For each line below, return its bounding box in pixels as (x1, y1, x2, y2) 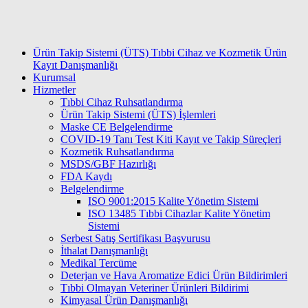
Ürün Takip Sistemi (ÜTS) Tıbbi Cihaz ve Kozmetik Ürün (33, 47, 287, 59)
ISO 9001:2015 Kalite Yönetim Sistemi (88, 195, 258, 208)
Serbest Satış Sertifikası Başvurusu (60, 232, 210, 245)
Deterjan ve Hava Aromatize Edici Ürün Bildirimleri (60, 269, 287, 282)
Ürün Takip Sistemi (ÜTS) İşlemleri (60, 109, 216, 121)
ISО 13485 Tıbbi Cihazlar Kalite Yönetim (88, 208, 270, 220)
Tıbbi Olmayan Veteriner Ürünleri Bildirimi (60, 282, 249, 294)
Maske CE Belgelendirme (60, 121, 173, 133)
